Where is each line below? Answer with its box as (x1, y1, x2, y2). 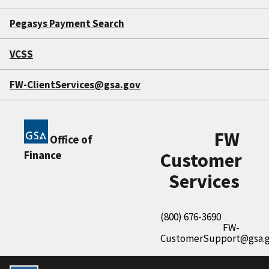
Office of (50, 133, 92, 147)
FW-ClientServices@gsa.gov (10, 78, 141, 92)
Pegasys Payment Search (10, 17, 124, 31)
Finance (24, 148, 61, 163)
